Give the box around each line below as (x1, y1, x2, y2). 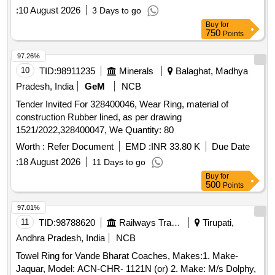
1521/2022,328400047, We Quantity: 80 (125, 125, 174, 136)
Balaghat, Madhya (173, 66, 248, 77)
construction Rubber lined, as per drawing (16, 112, 182, 123)
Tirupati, (200, 217, 234, 228)
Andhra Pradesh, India (16, 233, 105, 244)
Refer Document (45, 141, 114, 152)
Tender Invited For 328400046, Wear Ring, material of (16, 99, 228, 110)
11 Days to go (92, 157, 145, 168)
